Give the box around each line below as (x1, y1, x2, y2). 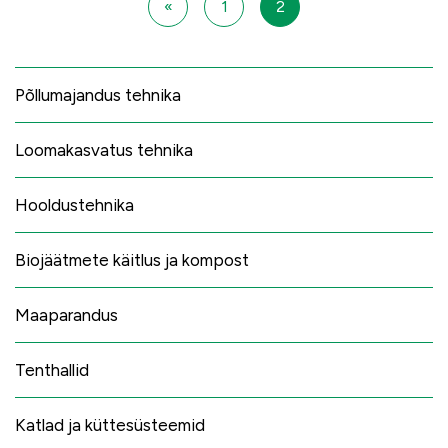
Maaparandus (15, 305, 118, 325)
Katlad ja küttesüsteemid (15, 415, 205, 435)
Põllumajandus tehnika (15, 85, 181, 105)
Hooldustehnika (15, 195, 134, 215)
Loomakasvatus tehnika (15, 140, 193, 160)
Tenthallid (15, 360, 89, 380)
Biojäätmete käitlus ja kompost (15, 250, 249, 270)
